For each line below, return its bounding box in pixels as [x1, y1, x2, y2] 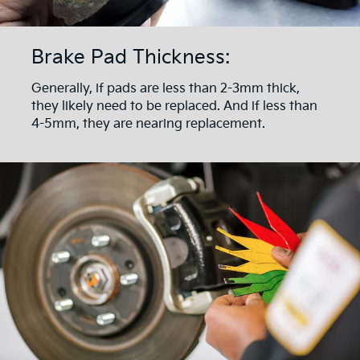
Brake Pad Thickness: [31, 45, 230, 69]
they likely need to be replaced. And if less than [31, 99, 317, 115]
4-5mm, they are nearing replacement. [31, 117, 265, 133]
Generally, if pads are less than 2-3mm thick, [31, 81, 300, 97]
